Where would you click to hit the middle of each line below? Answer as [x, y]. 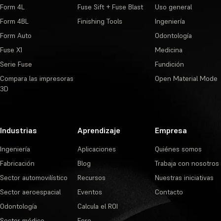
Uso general [173, 7]
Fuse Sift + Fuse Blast [110, 7]
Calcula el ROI [97, 206]
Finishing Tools [100, 21]
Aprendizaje [99, 130]
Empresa [171, 130]
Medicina [168, 50]
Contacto [169, 192]
